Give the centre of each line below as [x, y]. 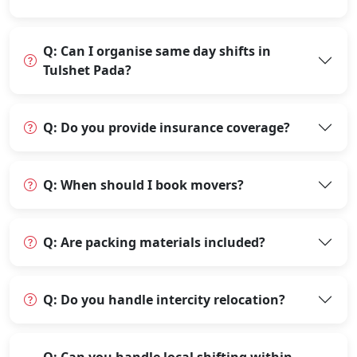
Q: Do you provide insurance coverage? [167, 128]
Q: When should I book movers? [143, 185]
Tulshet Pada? [87, 71]
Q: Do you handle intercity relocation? [164, 300]
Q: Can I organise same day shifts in [157, 51]
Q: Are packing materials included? [154, 243]
